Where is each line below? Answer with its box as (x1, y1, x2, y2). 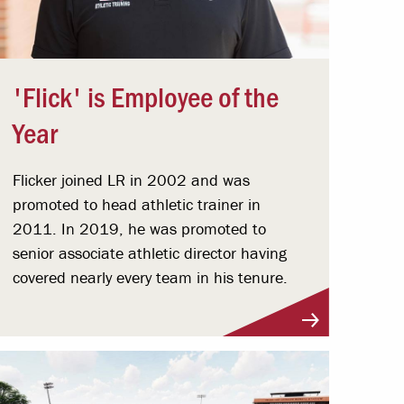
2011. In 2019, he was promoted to (12, 217, 266, 239)
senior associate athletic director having (12, 242, 287, 263)
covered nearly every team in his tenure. (12, 266, 288, 288)
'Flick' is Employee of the (12, 76, 279, 115)
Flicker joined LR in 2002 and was (12, 169, 250, 190)
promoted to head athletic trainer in (12, 193, 261, 215)
